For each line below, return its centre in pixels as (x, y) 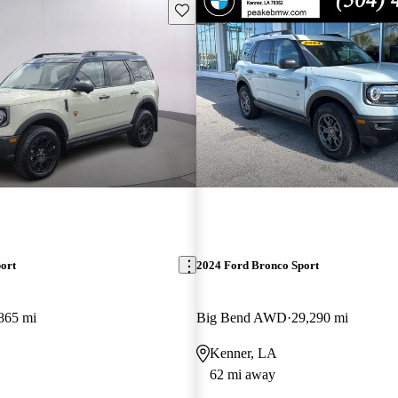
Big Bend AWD (241, 317)
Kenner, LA (243, 353)
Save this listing (215, 9)
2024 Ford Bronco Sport (257, 265)
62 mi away (242, 374)
